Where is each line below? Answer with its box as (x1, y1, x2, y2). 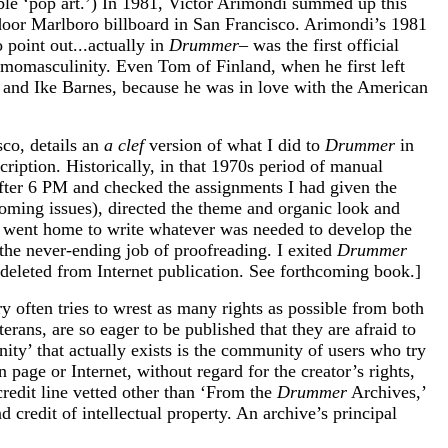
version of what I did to (144, 134, 325, 155)
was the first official (248, 34, 399, 55)
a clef (104, 134, 144, 155)
